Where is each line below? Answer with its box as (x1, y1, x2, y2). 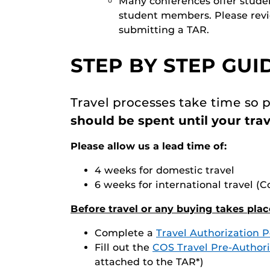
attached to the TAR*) (95, 256, 204, 268)
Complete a (95, 227, 156, 239)
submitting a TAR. (119, 24, 209, 36)
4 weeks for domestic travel (95, 164, 234, 176)
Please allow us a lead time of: (71, 140, 227, 152)
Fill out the (95, 241, 152, 253)
